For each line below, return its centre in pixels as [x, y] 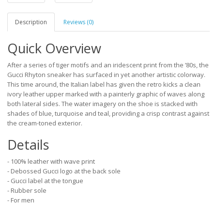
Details [28, 145]
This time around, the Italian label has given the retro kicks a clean [104, 84]
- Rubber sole [27, 190]
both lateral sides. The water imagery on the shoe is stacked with [102, 104]
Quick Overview [54, 48]
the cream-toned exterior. [45, 123]
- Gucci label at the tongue [45, 181]
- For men [21, 200]
